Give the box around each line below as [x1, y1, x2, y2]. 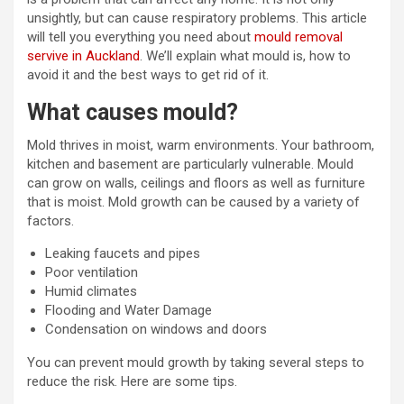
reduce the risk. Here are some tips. [27, 373, 237, 390]
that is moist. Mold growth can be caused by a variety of [27, 194, 360, 210]
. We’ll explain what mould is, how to [140, 48, 351, 64]
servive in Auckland [27, 48, 140, 64]
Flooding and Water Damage [45, 302, 212, 318]
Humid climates [45, 283, 137, 299]
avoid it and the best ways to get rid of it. [27, 67, 269, 83]
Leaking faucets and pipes [45, 245, 200, 262]
